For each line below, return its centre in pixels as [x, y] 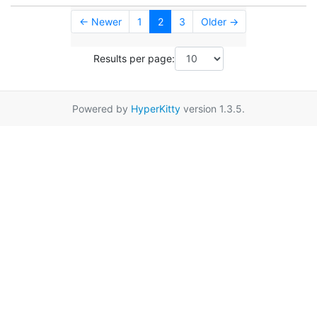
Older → [219, 22]
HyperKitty [156, 108]
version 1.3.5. [213, 108]
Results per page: [134, 59]
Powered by [102, 108]
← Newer [100, 22]
